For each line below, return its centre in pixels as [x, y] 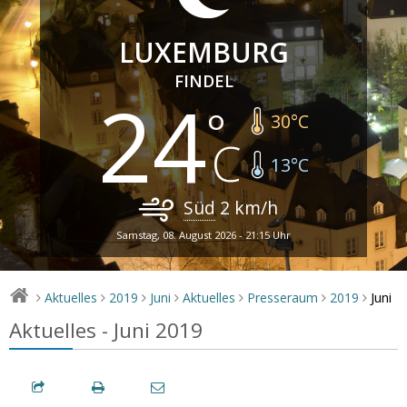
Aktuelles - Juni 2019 [106, 330]
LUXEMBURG [203, 52]
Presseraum [283, 297]
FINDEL [203, 80]
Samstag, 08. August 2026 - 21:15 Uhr [203, 234]
